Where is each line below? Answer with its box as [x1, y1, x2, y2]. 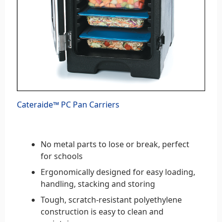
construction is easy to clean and [41, 206, 164, 217]
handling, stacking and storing [41, 178, 155, 189]
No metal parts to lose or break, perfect [41, 138, 189, 150]
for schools [41, 150, 83, 162]
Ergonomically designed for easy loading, [41, 166, 195, 177]
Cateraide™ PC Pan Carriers [17, 99, 119, 110]
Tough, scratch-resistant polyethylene [41, 194, 182, 205]
